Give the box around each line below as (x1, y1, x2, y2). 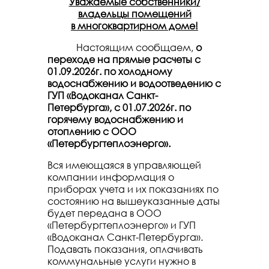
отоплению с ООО (47, 125, 136, 138)
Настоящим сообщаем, (47, 41, 196, 53)
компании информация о (47, 171, 174, 183)
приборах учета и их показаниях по (47, 183, 219, 195)
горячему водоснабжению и (47, 113, 183, 125)
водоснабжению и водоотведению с (47, 77, 221, 89)
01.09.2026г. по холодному (47, 65, 172, 77)
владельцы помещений (77, 8, 192, 20)
